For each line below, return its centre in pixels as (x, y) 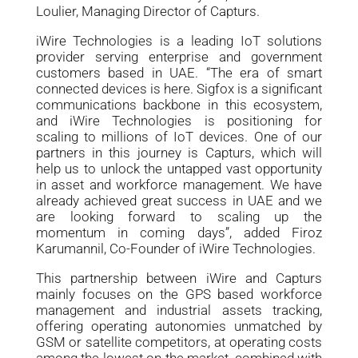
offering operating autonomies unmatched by (179, 326)
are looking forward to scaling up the (179, 217)
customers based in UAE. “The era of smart (179, 73)
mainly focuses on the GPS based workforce (179, 294)
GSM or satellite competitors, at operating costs (179, 342)
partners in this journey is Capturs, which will (179, 153)
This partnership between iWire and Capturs (179, 278)
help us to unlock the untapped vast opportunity (179, 169)
